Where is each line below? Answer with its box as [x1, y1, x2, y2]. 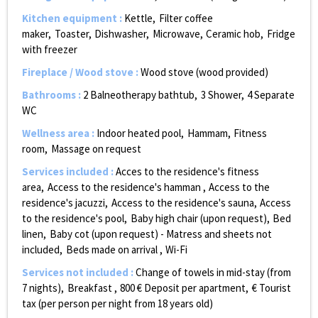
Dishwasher [94, 27, 146, 41]
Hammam [187, 126, 228, 141]
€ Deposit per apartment [137, 281, 246, 295]
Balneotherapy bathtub [90, 88, 194, 102]
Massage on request [50, 142, 141, 156]
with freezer [22, 43, 77, 57]
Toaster [54, 27, 89, 41]
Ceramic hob [206, 27, 261, 41]
